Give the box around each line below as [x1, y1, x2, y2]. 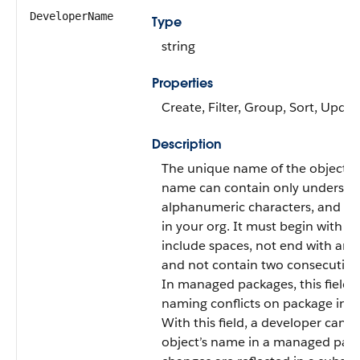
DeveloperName [30, 10, 113, 22]
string [162, 38, 195, 55]
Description [152, 136, 222, 153]
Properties [152, 75, 213, 92]
